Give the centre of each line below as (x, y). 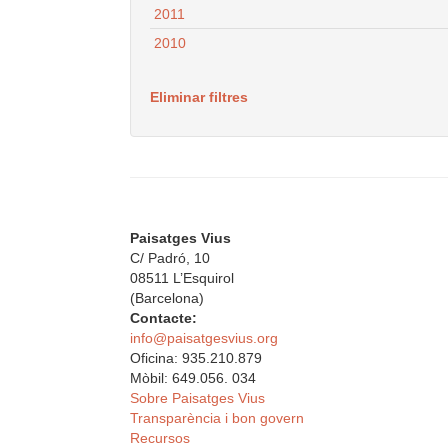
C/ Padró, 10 (170, 258)
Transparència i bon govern (217, 418)
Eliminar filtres (199, 97)
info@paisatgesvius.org (204, 338)
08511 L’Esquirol (182, 278)
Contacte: (163, 318)
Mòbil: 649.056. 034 (193, 378)
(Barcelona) (167, 298)
